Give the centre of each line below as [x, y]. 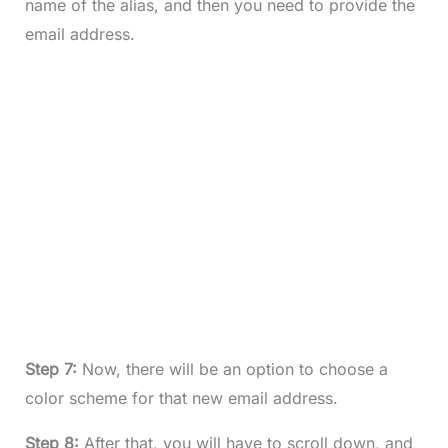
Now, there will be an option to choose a [234, 368]
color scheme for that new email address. [181, 397]
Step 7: [53, 368]
